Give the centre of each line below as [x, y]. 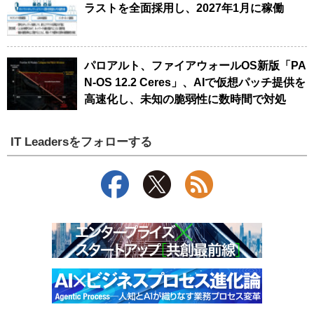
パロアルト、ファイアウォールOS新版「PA [195, 65]
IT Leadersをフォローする [82, 142]
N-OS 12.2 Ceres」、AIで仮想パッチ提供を [195, 82]
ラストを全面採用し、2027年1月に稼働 [184, 8]
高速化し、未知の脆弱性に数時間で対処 [185, 99]
